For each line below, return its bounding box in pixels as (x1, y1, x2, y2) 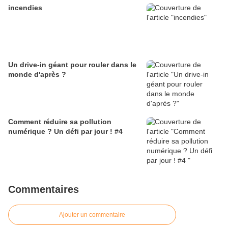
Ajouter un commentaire (59, 211, 125, 218)
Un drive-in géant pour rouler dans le (8, 61, 136, 69)
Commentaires (8, 184, 79, 195)
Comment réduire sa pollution (8, 118, 111, 126)
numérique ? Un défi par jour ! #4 (8, 127, 123, 135)
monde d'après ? (8, 70, 66, 78)
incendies (8, 4, 42, 12)
